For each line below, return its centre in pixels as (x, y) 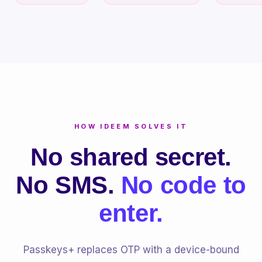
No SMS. (68, 185)
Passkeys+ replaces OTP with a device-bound (131, 250)
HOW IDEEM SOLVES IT (131, 126)
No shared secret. (131, 157)
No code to (183, 185)
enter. (131, 213)
